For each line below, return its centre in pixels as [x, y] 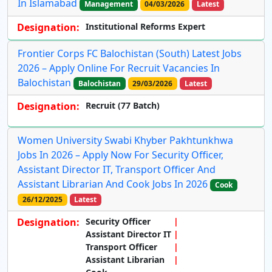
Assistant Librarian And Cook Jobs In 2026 [113, 184]
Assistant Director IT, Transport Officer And [117, 169]
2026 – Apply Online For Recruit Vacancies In [119, 68]
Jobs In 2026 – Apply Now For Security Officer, [121, 155]
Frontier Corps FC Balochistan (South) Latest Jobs [130, 53]
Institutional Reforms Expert [145, 26]
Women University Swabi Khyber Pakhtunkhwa [125, 140]
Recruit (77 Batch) [123, 105]
